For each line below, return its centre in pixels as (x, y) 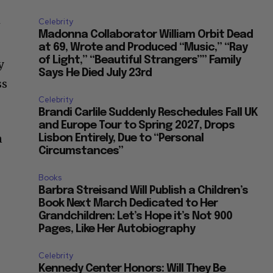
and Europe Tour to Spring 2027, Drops (137, 125)
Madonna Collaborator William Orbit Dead (146, 34)
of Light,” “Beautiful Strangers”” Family (140, 60)
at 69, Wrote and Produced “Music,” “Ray (143, 47)
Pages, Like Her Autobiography (117, 229)
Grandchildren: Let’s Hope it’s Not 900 (136, 216)
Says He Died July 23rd (95, 73)
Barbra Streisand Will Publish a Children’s (144, 190)
